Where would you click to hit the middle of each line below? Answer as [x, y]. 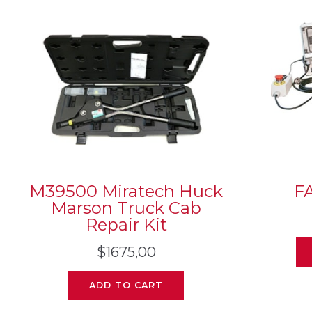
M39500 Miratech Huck [126, 192]
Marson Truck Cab [126, 208]
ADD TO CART [126, 286]
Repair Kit [126, 225]
